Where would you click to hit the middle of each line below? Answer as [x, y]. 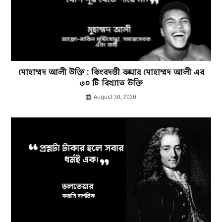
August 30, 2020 [115, 97]
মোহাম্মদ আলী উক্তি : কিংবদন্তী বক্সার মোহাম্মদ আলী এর [111, 72]
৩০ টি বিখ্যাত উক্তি [111, 83]
